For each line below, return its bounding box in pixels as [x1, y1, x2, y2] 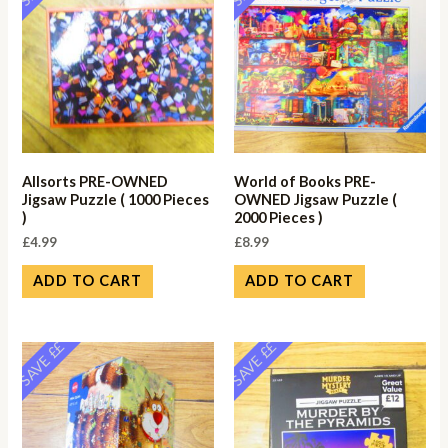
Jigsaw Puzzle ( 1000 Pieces [22, 191, 210, 209]
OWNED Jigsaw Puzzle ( [234, 191, 397, 209]
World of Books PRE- [234, 173, 376, 191]
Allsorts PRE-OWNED [22, 173, 169, 191]
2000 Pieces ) [234, 209, 323, 227]
